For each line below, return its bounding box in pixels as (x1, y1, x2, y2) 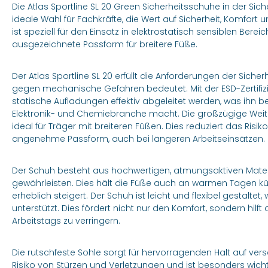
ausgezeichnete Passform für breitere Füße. (12, 38, 197, 50)
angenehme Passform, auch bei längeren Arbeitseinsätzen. (12, 133, 265, 145)
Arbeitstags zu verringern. (12, 215, 120, 227)
